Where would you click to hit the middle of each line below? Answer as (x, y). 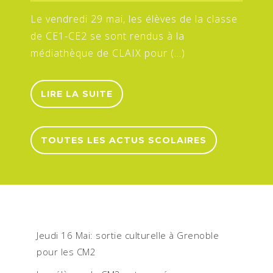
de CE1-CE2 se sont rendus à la (108, 36)
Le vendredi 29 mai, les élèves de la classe (134, 19)
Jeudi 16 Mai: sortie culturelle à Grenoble (128, 235)
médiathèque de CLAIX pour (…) (108, 53)
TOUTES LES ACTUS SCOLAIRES (124, 140)
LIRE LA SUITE (77, 94)
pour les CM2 (66, 252)
